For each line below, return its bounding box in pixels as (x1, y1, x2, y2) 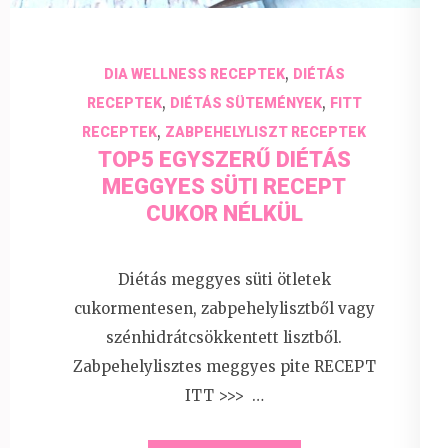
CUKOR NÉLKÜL (145, 201, 303, 227)
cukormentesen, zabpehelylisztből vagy (73, 298, 375, 318)
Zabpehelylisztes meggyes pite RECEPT (72, 356, 376, 376)
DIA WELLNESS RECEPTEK (103, 66, 285, 83)
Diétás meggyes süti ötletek (117, 269, 331, 289)
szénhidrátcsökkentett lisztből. (106, 327, 342, 347)
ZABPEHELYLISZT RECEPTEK (165, 124, 366, 141)
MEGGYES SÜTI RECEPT (102, 174, 346, 200)
